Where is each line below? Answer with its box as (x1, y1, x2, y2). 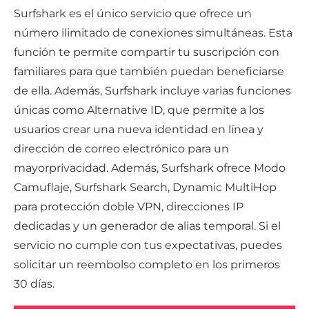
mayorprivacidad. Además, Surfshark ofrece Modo (14, 161, 286, 175)
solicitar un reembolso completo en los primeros (14, 258, 280, 272)
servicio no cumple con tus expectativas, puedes (14, 239, 282, 252)
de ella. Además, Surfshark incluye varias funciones (14, 84, 291, 98)
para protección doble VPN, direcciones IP (14, 200, 243, 214)
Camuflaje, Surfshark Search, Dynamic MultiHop (14, 181, 277, 195)
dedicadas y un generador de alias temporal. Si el (14, 219, 281, 233)
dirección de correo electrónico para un (14, 142, 229, 156)
